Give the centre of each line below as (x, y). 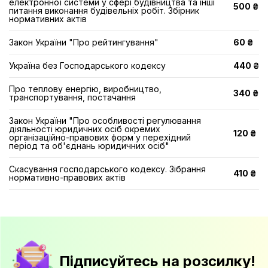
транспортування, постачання (72, 97)
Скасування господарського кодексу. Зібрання (107, 169)
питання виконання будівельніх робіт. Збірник (104, 10)
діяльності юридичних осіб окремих (85, 129)
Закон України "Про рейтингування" (84, 42)
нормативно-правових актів (67, 177)
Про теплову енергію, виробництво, (85, 89)
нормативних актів (48, 19)
